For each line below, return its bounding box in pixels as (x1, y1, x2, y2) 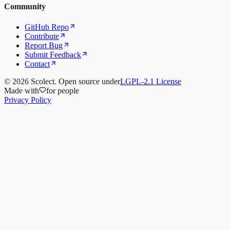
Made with (4, 86, 39, 95)
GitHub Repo (25, 22, 69, 31)
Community (4, 2, 46, 11)
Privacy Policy (4, 95, 51, 104)
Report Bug (25, 41, 63, 50)
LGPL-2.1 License (120, 76, 181, 86)
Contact (25, 59, 50, 68)
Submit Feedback (25, 50, 81, 59)
